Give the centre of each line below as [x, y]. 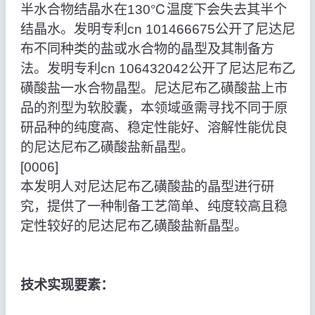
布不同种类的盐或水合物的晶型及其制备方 [147, 49]
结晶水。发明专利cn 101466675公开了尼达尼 [157, 30]
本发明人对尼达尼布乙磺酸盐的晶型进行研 [147, 187]
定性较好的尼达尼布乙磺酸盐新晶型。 [134, 226]
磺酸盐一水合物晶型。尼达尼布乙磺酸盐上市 [154, 89]
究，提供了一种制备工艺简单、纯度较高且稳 [154, 207]
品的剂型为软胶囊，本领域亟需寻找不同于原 [154, 108]
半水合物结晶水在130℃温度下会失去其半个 [153, 10]
